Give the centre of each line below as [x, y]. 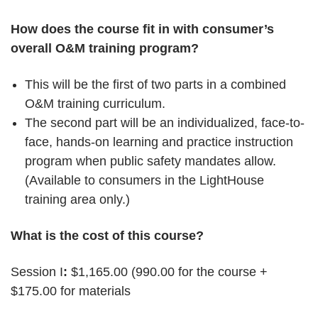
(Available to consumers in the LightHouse [144, 180]
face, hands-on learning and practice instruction [159, 142]
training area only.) [77, 199]
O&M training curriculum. [95, 104]
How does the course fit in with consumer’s [142, 29]
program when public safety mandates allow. [150, 161]
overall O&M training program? [105, 48]
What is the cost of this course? [107, 236]
